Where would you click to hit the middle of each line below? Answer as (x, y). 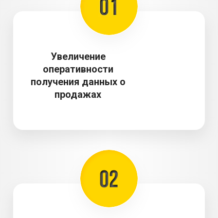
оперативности (78, 69)
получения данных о (78, 82)
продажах (78, 94)
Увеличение (78, 56)
